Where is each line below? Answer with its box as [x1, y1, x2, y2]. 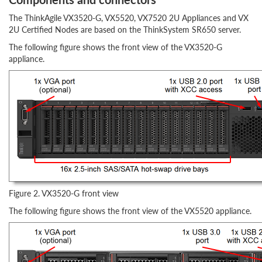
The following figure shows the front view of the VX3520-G [9, 41, 222, 53]
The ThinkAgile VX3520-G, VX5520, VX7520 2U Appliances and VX [9, 12, 249, 23]
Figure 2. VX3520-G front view [9, 187, 119, 199]
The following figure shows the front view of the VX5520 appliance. [9, 205, 251, 216]
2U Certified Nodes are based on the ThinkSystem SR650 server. [9, 23, 241, 35]
